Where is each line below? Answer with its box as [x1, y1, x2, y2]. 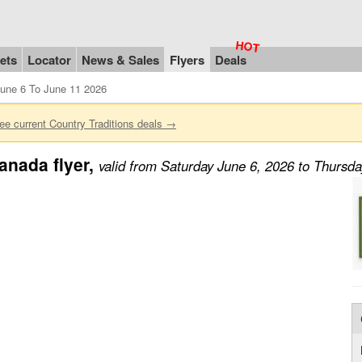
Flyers [170, 50, 204, 69]
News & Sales [82, 50, 159, 69]
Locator [27, 50, 71, 69]
